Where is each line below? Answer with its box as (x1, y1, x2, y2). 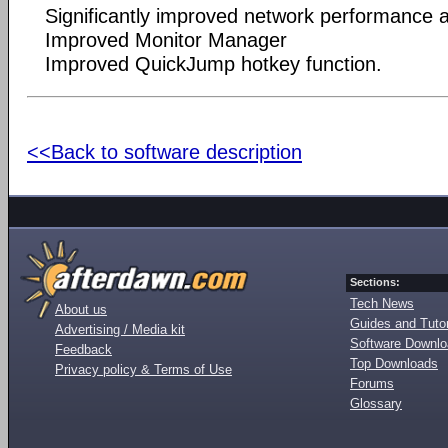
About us (55, 301, 107, 317)
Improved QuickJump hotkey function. (45, 53, 382, 75)
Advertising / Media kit (55, 321, 185, 337)
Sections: (350, 275, 400, 288)
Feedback (55, 341, 112, 357)
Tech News (350, 295, 414, 311)
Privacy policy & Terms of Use (55, 361, 232, 377)
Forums (350, 375, 394, 391)
